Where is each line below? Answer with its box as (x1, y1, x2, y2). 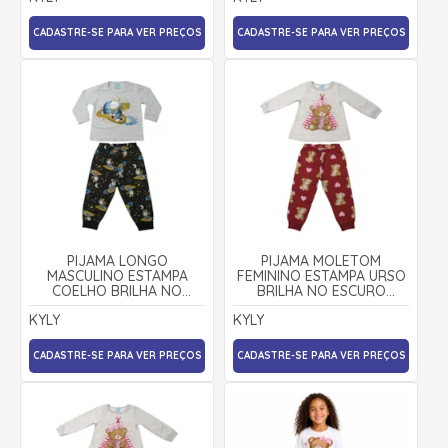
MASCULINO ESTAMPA (46, 266, 188, 285)
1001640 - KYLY (273, 296, 369, 315)
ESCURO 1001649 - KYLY (40, 296, 194, 315)
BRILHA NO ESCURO (256, 281, 386, 300)
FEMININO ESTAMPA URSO (236, 266, 406, 285)
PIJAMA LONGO (66, 251, 168, 270)
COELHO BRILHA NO (52, 281, 182, 300)
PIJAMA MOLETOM (261, 251, 381, 270)
